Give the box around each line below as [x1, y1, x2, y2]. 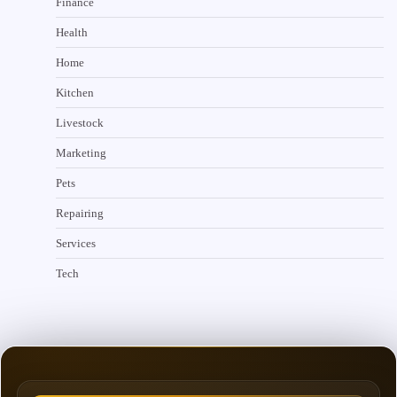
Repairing [56, 206, 104, 220]
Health [56, 25, 88, 39]
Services [56, 236, 96, 250]
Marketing [56, 145, 106, 160]
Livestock [56, 115, 104, 129]
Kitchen [56, 85, 94, 99]
